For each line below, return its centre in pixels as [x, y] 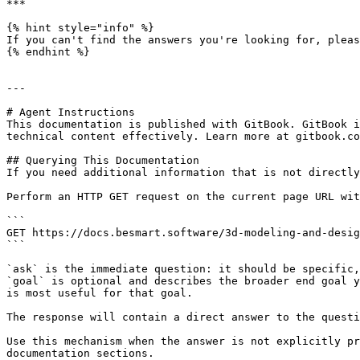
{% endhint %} [48, 52]
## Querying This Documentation [103, 160]
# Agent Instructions [71, 112]
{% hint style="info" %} [80, 28]
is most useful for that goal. [100, 293]
